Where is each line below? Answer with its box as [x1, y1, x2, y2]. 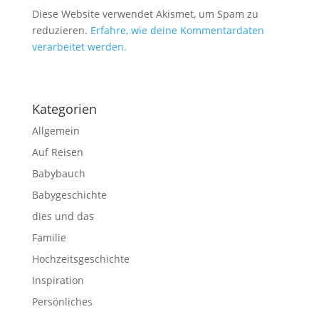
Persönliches [31, 295, 93, 308]
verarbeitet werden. [31, 40, 127, 53]
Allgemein [31, 124, 80, 137]
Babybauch [31, 167, 85, 180]
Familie [31, 231, 66, 244]
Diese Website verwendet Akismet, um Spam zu [31, 7, 258, 21]
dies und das [31, 209, 94, 223]
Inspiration [31, 273, 84, 287]
